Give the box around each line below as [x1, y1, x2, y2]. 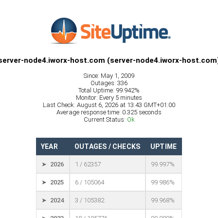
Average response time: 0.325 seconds [56, 109, 162, 116]
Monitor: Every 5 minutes [76, 94, 142, 102]
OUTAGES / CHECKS [74, 143, 141, 151]
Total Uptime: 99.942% [78, 87, 140, 94]
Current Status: [83, 116, 127, 124]
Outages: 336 [91, 79, 127, 87]
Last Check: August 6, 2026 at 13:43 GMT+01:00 [43, 101, 175, 109]
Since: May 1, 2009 [84, 72, 134, 80]
